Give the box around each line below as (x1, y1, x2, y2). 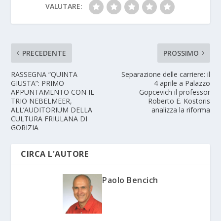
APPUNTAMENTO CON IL (11, 87, 95, 97)
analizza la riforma (151, 105, 210, 114)
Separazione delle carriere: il (121, 69, 210, 79)
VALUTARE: (45, 1, 82, 11)
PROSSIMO (163, 48, 199, 58)
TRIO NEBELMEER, (11, 96, 73, 106)
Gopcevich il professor (139, 87, 210, 97)
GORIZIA (11, 122, 39, 132)
